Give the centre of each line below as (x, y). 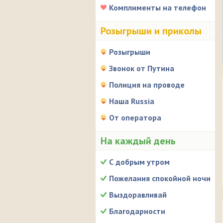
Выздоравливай (138, 195)
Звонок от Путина (142, 68)
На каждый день (138, 141)
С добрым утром (139, 162)
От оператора (135, 117)
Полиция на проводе (147, 85)
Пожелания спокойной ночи (160, 178)
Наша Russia (132, 101)
